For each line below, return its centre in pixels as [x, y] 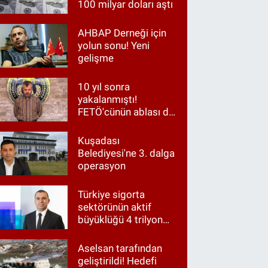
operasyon [102, 166]
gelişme [96, 58]
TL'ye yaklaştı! [109, 232]
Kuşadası [99, 141]
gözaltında [102, 124]
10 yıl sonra [104, 86]
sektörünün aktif [115, 207]
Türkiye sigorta [112, 195]
